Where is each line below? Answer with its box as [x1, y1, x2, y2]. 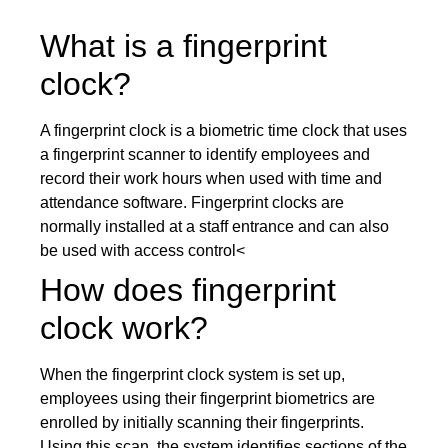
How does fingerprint [40, 272, 336, 308]
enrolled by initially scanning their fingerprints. [40, 414, 364, 431]
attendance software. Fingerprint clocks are [40, 194, 344, 211]
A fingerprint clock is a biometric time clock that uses [40, 122, 407, 139]
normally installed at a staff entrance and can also [40, 218, 389, 235]
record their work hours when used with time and [40, 170, 382, 187]
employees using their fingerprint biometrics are [40, 390, 375, 407]
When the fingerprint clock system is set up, [40, 366, 345, 383]
